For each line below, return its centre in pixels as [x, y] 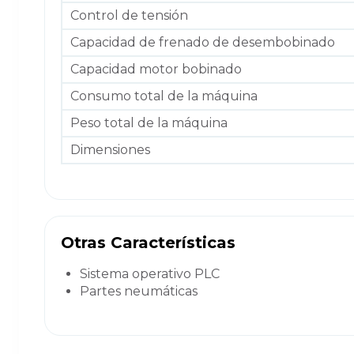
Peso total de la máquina [149, 122]
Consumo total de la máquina [164, 96]
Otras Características [148, 242]
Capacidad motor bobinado [156, 69]
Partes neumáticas [139, 291]
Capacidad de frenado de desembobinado [203, 42]
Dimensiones [110, 149]
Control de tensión [129, 15]
